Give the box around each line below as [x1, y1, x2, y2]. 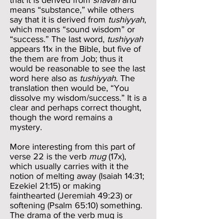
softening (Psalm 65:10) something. [10, 200, 142, 210]
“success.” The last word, [10, 34, 107, 44]
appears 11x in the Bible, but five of [10, 44, 141, 54]
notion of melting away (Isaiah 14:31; [10, 171, 144, 181]
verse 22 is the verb [10, 152, 89, 161]
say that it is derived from [10, 15, 108, 24]
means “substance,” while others [10, 5, 134, 15]
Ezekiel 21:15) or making [10, 181, 101, 191]
